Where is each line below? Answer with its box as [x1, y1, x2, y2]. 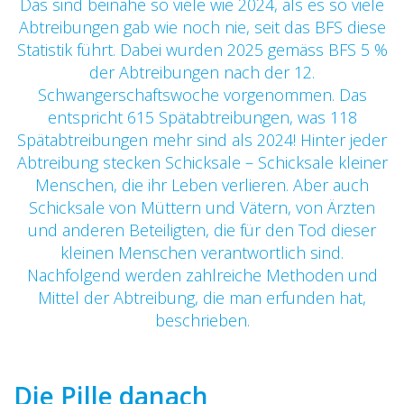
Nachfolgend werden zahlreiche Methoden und [26, 264, 378, 286]
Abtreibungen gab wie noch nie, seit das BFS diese [18, 16, 386, 38]
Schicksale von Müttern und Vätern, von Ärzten [29, 197, 375, 218]
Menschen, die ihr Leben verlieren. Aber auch [35, 174, 369, 196]
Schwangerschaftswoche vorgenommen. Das [37, 84, 367, 106]
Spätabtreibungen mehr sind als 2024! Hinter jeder [17, 129, 387, 151]
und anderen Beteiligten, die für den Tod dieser [28, 219, 376, 241]
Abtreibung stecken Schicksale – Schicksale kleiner [16, 151, 388, 173]
